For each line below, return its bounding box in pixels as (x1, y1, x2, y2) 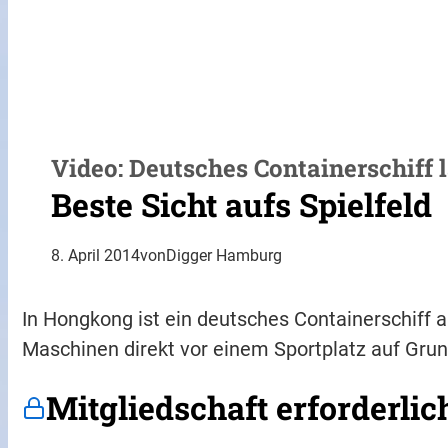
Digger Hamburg (166, 245, 283, 265)
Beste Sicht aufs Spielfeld (51, 182, 433, 226)
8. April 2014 (51, 245, 141, 265)
